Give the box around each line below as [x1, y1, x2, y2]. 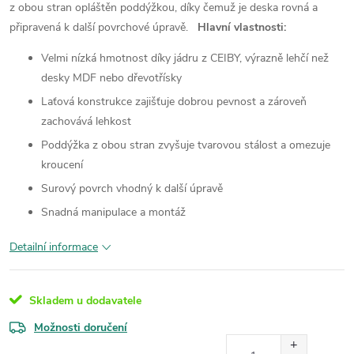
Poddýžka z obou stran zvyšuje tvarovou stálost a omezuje [41, 137, 330, 153]
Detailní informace [9, 239, 98, 254]
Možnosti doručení [34, 319, 127, 335]
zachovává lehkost [41, 113, 131, 129]
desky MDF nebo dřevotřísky [41, 70, 182, 85]
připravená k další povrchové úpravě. [9, 19, 188, 35]
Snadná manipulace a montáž [41, 204, 186, 220]
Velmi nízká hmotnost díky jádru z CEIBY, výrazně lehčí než [41, 50, 329, 66]
